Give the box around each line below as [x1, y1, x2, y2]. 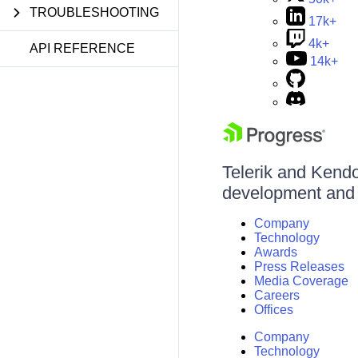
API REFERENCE [30, 42, 135, 55]
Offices [253, 303, 293, 316]
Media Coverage [253, 274, 348, 288]
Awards [253, 245, 297, 259]
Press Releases [253, 260, 344, 273]
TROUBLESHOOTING [30, 6, 159, 19]
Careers [253, 288, 300, 302]
